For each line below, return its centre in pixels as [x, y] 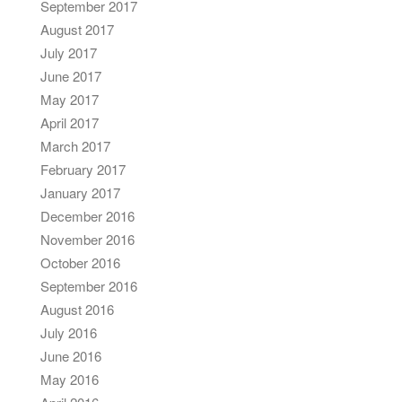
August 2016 [77, 309]
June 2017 [71, 76]
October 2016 [80, 262]
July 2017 [69, 52]
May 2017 [70, 99]
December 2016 [87, 216]
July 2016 [69, 332]
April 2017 [70, 122]
